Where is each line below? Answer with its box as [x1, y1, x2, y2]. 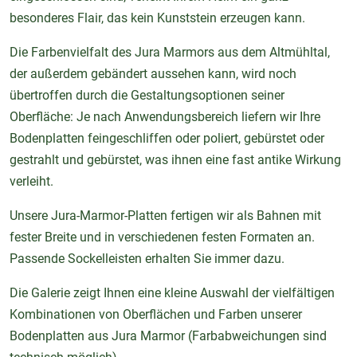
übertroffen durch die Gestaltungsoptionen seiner [10, 88, 284, 104]
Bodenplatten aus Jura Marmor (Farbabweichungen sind [10, 328, 327, 344]
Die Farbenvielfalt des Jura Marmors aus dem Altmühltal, [10, 45, 330, 61]
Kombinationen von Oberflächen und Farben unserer [10, 307, 302, 323]
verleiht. [10, 174, 53, 190]
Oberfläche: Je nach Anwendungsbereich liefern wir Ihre [10, 109, 320, 125]
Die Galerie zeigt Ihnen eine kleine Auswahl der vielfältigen [10, 285, 335, 301]
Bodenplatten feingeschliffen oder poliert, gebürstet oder [10, 131, 324, 147]
